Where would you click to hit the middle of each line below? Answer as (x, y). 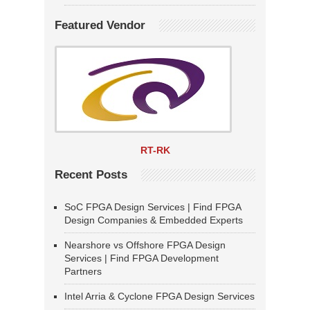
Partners (83, 272)
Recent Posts (91, 175)
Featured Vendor (100, 26)
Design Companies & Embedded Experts (154, 220)
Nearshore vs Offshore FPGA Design (145, 245)
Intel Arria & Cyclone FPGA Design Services (159, 297)
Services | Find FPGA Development (142, 258)
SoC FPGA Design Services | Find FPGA (153, 207)
